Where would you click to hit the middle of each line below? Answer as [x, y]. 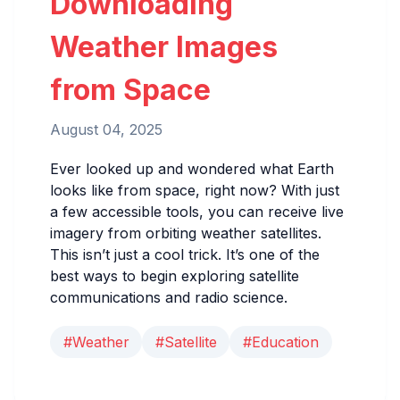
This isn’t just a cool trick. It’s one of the [185, 255]
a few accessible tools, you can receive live [197, 212]
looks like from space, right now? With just [195, 191]
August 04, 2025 [106, 130]
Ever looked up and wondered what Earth [192, 169]
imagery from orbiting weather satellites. [186, 233]
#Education [280, 342]
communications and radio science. [169, 298]
